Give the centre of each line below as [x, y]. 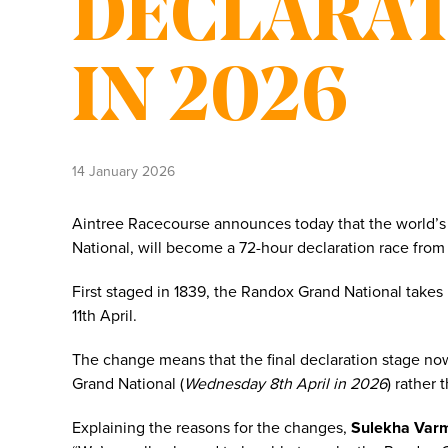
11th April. [104, 316]
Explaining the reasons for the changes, [211, 428]
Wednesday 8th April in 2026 [285, 384]
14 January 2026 [123, 171]
